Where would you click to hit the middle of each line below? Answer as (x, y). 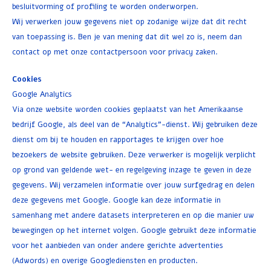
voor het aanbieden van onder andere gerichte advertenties (118, 245)
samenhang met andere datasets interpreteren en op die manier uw (133, 215)
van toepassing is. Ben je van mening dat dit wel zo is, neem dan (127, 37)
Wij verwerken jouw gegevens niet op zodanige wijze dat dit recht (129, 21)
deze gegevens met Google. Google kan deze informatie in (116, 200)
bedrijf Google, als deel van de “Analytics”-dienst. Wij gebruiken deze (135, 124)
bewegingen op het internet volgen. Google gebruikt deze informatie (134, 230)
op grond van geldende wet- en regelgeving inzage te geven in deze (132, 170)
